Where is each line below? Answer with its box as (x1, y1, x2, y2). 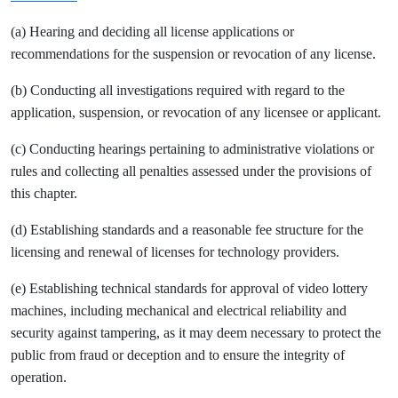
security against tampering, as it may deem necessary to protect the (11, 325, 381, 340)
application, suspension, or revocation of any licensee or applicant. (11, 105, 381, 120)
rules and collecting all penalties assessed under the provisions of (11, 163, 371, 179)
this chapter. (11, 186, 77, 201)
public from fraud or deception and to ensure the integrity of (11, 347, 345, 362)
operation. (11, 370, 67, 385)
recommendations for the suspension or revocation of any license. (11, 46, 376, 61)
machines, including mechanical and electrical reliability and (11, 303, 346, 318)
